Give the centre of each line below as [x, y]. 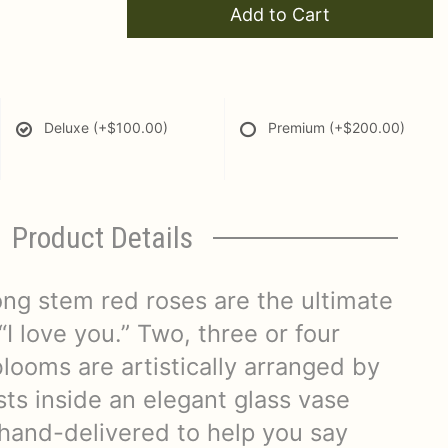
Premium [298, 127]
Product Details [102, 237]
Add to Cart [280, 14]
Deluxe [68, 127]
